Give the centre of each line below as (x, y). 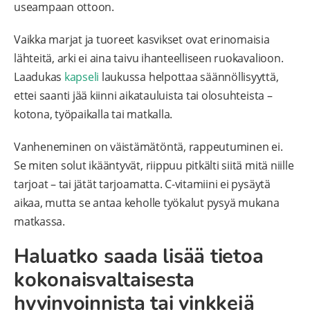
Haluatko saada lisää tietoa (139, 257)
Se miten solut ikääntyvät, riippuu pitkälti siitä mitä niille (154, 166)
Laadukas (39, 77)
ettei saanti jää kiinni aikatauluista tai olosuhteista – (143, 96)
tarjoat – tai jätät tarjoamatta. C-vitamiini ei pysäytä (142, 184)
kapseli (82, 77)
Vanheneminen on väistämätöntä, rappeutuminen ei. (148, 147)
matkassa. (39, 222)
